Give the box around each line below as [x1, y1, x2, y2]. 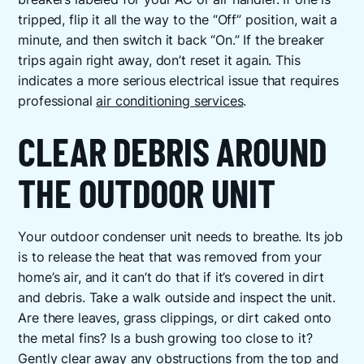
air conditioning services [96, 93, 244, 110]
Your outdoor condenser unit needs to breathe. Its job [18, 228, 344, 245]
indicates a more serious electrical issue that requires [18, 73, 339, 89]
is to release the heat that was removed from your [18, 249, 322, 265]
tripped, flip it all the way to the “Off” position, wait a [18, 12, 338, 28]
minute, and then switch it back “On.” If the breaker [18, 32, 325, 49]
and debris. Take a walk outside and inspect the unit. [18, 289, 336, 305]
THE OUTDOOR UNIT [18, 169, 275, 215]
